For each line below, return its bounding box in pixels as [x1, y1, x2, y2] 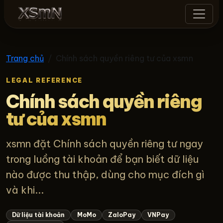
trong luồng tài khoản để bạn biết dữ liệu [6, 153, 199, 165]
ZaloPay [108, 211, 135, 219]
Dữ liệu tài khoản [12, 211, 65, 219]
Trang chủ [6, 53, 44, 63]
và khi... [6, 184, 44, 196]
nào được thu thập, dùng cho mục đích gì [6, 168, 205, 181]
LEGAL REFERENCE [6, 77, 83, 84]
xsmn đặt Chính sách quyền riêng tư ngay [6, 137, 203, 150]
